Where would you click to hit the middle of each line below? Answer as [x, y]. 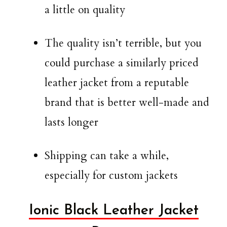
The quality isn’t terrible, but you [123, 44]
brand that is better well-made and [127, 103]
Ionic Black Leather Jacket [113, 211]
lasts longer [71, 123]
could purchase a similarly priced [122, 63]
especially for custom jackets [111, 176]
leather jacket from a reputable [117, 83]
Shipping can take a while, [107, 156]
